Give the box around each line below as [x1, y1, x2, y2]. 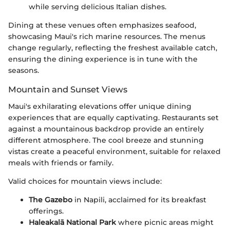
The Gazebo [29, 195, 72, 204]
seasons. [8, 66, 39, 75]
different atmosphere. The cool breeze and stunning [8, 135, 204, 145]
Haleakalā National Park [29, 217, 116, 227]
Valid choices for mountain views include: [8, 176, 162, 186]
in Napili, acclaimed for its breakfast [72, 195, 206, 204]
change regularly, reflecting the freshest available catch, [8, 43, 217, 53]
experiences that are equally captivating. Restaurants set [8, 112, 219, 122]
